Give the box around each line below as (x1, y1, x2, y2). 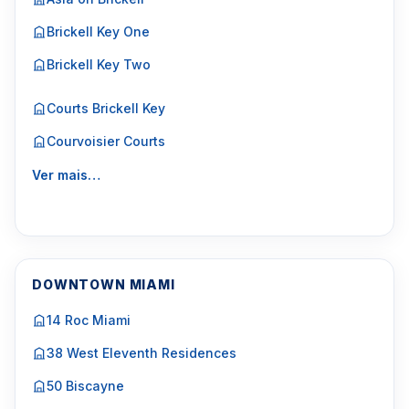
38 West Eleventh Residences (47, 345, 236, 361)
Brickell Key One (47, 24, 150, 39)
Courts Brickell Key (47, 100, 165, 116)
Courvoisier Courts (47, 133, 165, 149)
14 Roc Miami (47, 312, 131, 328)
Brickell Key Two (47, 57, 151, 72)
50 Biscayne (47, 378, 124, 393)
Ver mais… (32, 167, 100, 183)
